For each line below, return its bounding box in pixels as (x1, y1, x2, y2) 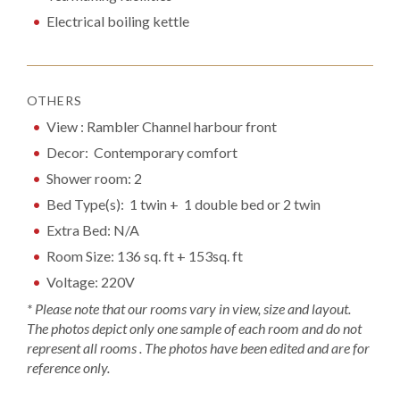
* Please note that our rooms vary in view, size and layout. (27, 300, 351, 317)
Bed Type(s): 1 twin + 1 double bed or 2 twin (46, 196, 321, 212)
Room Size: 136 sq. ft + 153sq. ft (46, 247, 244, 264)
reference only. (27, 359, 110, 376)
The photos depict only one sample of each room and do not (27, 320, 362, 337)
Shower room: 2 (46, 170, 143, 187)
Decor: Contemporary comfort (46, 144, 238, 161)
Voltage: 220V (46, 273, 136, 290)
